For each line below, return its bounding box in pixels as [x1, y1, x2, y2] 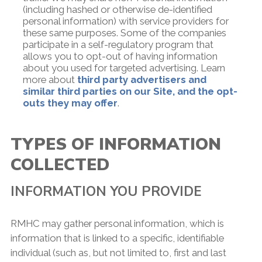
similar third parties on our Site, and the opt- [22, 85, 237, 98]
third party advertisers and [77, 74, 206, 86]
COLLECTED [10, 153, 109, 177]
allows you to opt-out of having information [22, 50, 218, 63]
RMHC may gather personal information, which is [10, 218, 224, 230]
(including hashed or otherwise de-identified [22, 4, 212, 16]
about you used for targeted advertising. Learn [22, 62, 225, 74]
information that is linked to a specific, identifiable [10, 232, 224, 244]
